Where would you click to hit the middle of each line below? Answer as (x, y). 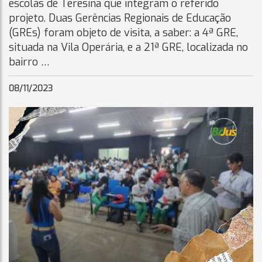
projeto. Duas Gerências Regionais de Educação (120, 18)
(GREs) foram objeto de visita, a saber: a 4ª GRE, (123, 33)
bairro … (29, 62)
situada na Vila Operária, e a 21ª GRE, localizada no (128, 47)
